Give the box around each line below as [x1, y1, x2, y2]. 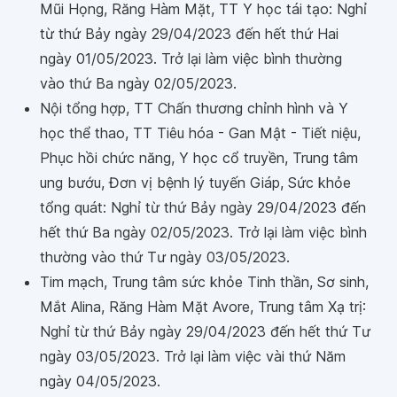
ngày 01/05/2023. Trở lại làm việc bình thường [40, 50, 342, 67]
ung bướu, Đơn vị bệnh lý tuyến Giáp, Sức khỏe [40, 174, 351, 191]
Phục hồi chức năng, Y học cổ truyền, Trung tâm [40, 149, 358, 167]
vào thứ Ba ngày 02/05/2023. [40, 74, 237, 92]
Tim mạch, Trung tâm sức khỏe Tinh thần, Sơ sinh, [40, 273, 369, 291]
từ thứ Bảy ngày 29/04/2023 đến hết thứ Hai [40, 25, 339, 43]
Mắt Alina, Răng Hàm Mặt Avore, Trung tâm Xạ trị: [40, 298, 366, 315]
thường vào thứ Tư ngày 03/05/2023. [40, 248, 290, 266]
